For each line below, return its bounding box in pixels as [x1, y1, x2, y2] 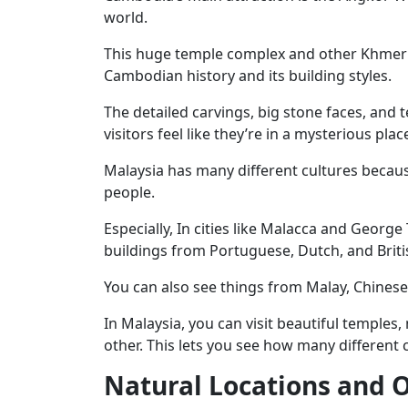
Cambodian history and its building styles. [104, 65, 392, 86]
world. [104, 6, 148, 27]
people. [104, 181, 155, 202]
